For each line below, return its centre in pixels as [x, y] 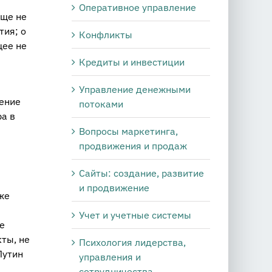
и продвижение [114, 187]
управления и [110, 257]
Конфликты [106, 34]
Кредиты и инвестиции [132, 62]
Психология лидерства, [132, 242]
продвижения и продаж [133, 145]
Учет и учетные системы [135, 215]
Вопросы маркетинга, [128, 131]
